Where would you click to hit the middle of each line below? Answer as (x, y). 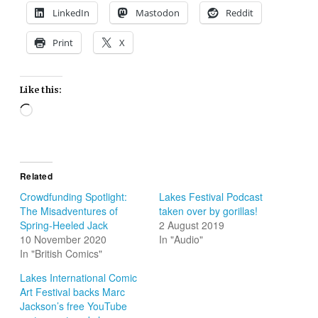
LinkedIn (71, 12)
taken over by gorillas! (208, 211)
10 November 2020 (64, 240)
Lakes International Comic (79, 278)
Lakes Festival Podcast (211, 197)
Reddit (240, 12)
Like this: (41, 89)
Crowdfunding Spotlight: (74, 197)
